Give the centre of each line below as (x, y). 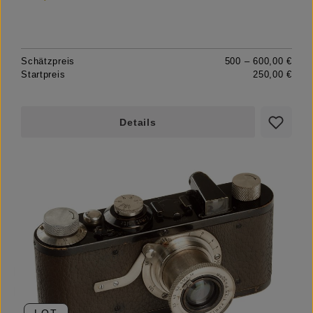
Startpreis (43, 75)
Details (138, 123)
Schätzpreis (48, 61)
